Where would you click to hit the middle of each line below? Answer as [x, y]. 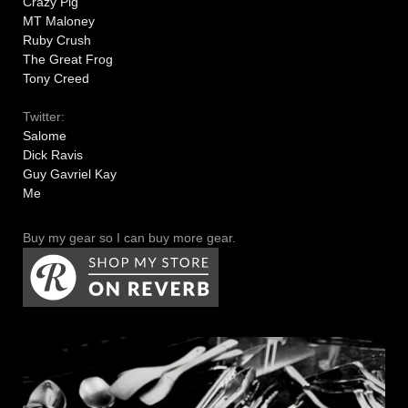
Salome [45, 136]
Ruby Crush [57, 41]
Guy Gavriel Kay [70, 174]
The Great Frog [68, 60]
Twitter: [44, 117]
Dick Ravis [53, 155]
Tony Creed [56, 79]
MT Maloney [59, 21]
